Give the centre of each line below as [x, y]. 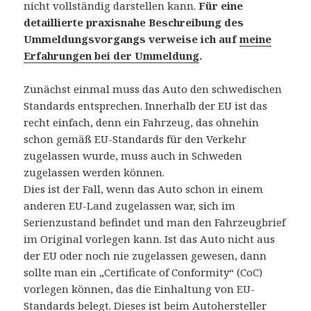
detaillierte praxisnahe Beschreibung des [134, 23]
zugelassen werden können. [94, 173]
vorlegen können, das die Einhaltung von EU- [140, 289]
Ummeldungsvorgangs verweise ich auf [132, 39]
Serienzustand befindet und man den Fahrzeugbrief [155, 222]
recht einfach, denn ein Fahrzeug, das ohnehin [142, 123]
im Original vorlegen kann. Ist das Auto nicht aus [150, 239]
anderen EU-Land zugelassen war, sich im [130, 206]
